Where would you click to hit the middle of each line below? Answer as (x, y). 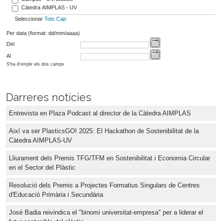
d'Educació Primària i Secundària (56, 195)
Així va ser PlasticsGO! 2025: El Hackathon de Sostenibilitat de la (104, 131)
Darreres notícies (49, 98)
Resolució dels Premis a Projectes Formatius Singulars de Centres (104, 185)
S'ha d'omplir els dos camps (35, 64)
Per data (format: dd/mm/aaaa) (43, 33)
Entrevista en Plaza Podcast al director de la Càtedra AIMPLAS (100, 113)
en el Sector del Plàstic (42, 168)
